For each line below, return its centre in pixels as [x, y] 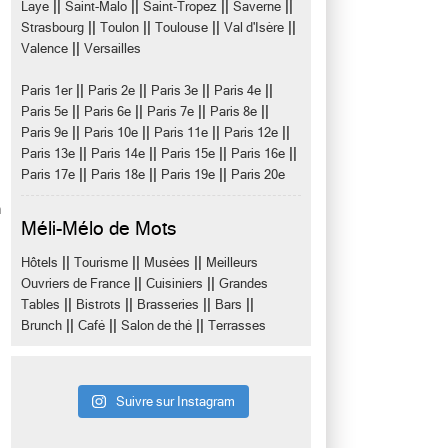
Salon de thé [156, 325]
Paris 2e [111, 90]
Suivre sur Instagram [175, 401]
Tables [40, 304]
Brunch [41, 325]
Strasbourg [52, 27]
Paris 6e [107, 111]
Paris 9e [44, 132]
